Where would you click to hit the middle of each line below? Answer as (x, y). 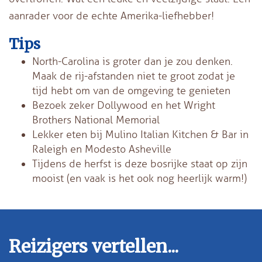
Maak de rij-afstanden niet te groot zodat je (134, 76)
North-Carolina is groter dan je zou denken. (132, 61)
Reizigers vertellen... (94, 246)
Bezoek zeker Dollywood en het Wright (124, 105)
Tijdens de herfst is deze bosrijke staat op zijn (140, 163)
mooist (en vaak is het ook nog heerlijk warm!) (139, 178)
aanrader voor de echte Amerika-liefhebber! (111, 15)
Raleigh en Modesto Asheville (102, 149)
